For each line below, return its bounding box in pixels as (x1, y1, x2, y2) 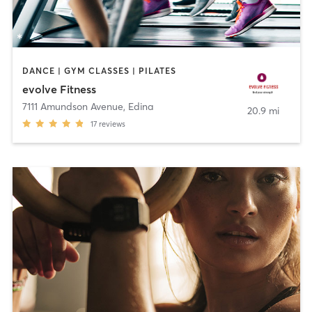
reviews (98, 118, 125, 129)
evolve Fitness (22, 81, 96, 96)
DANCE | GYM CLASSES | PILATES (22, 65, 176, 77)
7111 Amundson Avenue (22, 100, 123, 113)
